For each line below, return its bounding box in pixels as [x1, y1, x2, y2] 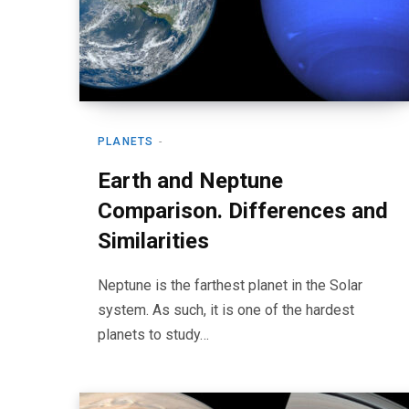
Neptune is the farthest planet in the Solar [98, 277, 362, 294]
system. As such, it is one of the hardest [98, 301, 354, 319]
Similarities [98, 228, 209, 254]
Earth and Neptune [98, 168, 283, 194]
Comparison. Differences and [98, 198, 388, 224]
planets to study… [98, 326, 209, 343]
